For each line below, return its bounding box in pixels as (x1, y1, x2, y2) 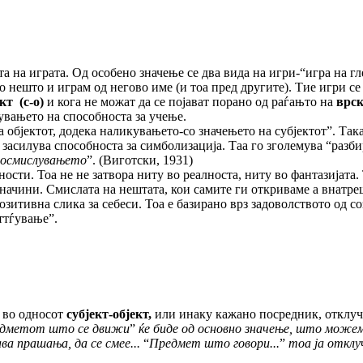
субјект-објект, (66, 307, 155, 322)
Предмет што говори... (149, 336, 280, 351)
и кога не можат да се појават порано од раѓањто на (47, 95, 336, 109)
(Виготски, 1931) (99, 153, 193, 168)
